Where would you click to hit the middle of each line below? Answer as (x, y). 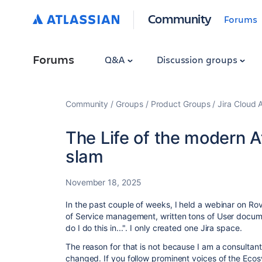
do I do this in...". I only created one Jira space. (154, 228)
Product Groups (180, 104)
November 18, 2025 (104, 182)
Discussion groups (198, 59)
